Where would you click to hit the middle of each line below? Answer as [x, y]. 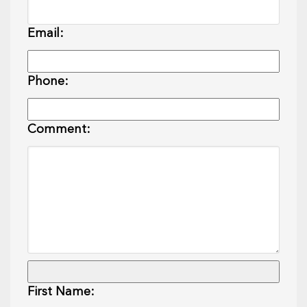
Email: [46, 34]
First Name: [61, 292]
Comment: [59, 130]
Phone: [48, 82]
